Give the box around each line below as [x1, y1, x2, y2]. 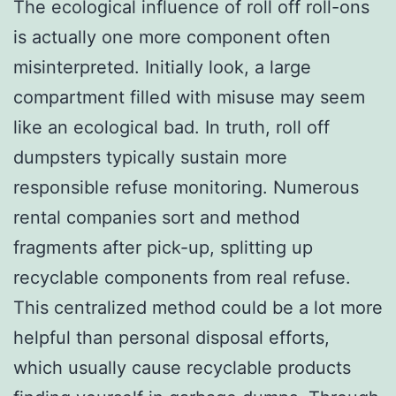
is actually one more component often [13, 26, 331, 48]
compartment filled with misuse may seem [13, 86, 365, 108]
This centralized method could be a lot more [13, 296, 383, 318]
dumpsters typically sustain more [13, 146, 287, 168]
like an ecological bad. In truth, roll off [13, 116, 330, 138]
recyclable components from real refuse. [13, 266, 351, 288]
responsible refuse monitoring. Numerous [13, 176, 359, 198]
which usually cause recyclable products [13, 356, 351, 378]
